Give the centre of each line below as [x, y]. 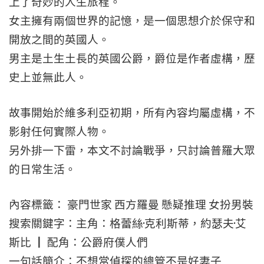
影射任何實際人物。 [59, 132]
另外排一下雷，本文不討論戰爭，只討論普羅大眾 [132, 151]
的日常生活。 [42, 169]
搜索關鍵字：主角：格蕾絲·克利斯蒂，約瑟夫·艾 [128, 224]
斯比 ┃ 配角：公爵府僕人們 [78, 242]
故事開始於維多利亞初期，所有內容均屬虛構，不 [132, 113]
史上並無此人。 [48, 77]
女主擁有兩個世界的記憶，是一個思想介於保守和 [132, 21]
